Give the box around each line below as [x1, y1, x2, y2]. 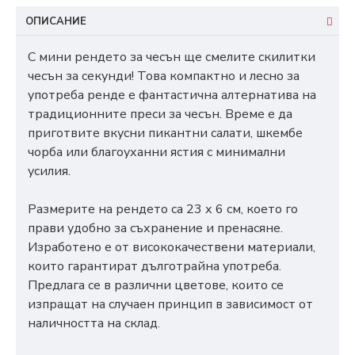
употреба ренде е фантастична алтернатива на [28, 86, 316, 105]
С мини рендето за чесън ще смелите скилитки [28, 48, 315, 67]
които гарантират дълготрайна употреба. [28, 258, 281, 276]
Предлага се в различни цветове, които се [28, 277, 284, 295]
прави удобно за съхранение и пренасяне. [28, 219, 283, 238]
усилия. [28, 162, 74, 181]
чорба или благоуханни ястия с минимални [28, 143, 285, 162]
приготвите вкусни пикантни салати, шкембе [28, 124, 303, 143]
